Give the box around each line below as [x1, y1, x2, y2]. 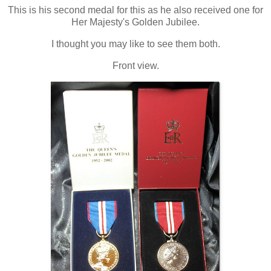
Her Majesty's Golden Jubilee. [71, 17, 200, 28]
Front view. [112, 60, 159, 71]
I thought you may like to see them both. [51, 39, 220, 50]
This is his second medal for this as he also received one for [8, 5, 263, 16]
